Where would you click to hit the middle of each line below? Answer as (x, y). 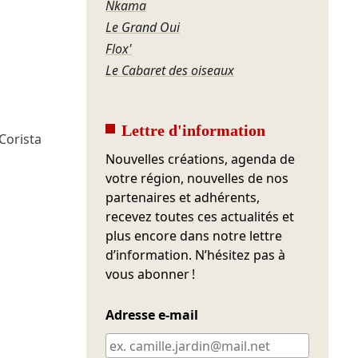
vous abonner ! (151, 274)
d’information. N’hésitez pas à (196, 255)
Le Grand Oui (143, 28)
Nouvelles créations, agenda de (201, 159)
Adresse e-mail (152, 315)
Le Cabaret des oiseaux (170, 71)
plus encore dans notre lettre (194, 236)
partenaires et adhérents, (183, 198)
